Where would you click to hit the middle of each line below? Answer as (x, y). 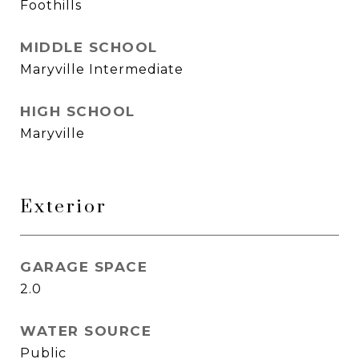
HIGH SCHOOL (78, 111)
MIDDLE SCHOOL (89, 47)
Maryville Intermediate (102, 69)
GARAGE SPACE (84, 267)
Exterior (64, 207)
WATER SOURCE (86, 331)
